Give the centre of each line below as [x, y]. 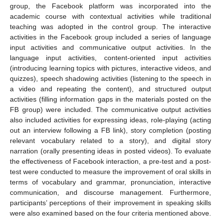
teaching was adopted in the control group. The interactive [110, 27]
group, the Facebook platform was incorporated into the [110, 6]
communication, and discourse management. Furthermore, [110, 192]
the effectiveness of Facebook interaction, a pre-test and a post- [110, 161]
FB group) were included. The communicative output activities [110, 110]
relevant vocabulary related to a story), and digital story [110, 141]
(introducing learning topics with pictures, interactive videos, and [110, 68]
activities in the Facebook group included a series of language [110, 37]
